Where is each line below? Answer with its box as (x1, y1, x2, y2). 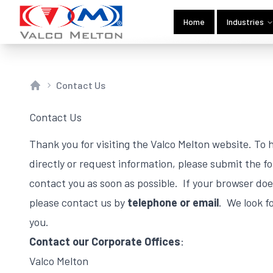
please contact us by (29, 196, 127, 209)
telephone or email (127, 196, 219, 209)
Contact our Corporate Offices (29, 235, 180, 248)
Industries (227, 16, 264, 27)
